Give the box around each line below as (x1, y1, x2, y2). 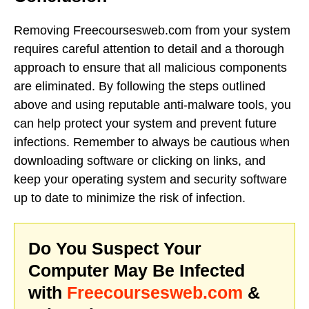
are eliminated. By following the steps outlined (14, 79, 266, 93)
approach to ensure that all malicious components (14, 60, 287, 74)
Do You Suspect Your (28, 238, 201, 258)
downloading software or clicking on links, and (14, 153, 266, 168)
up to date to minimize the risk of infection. (14, 190, 246, 205)
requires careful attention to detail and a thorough (14, 41, 284, 56)
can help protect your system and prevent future (14, 116, 277, 130)
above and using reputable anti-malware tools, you (14, 97, 291, 112)
